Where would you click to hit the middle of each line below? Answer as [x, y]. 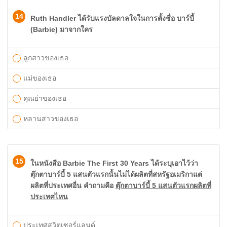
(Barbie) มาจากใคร [62, 29]
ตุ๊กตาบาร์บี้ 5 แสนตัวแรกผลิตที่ [163, 185]
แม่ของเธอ [40, 78]
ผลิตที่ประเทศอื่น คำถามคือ [73, 185]
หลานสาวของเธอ [51, 119]
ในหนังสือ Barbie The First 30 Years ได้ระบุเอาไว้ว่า [114, 163]
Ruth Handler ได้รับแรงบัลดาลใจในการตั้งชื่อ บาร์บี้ [112, 18]
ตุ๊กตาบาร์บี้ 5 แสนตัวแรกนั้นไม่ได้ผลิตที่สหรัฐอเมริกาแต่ [116, 174]
